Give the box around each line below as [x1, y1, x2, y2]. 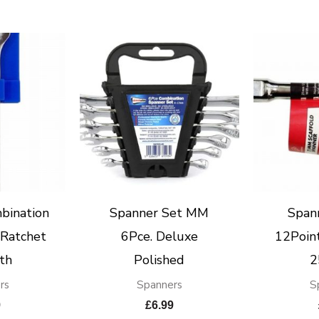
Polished [134, 251, 185, 269]
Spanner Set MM [110, 204, 209, 222]
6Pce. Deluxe [120, 228, 198, 246]
